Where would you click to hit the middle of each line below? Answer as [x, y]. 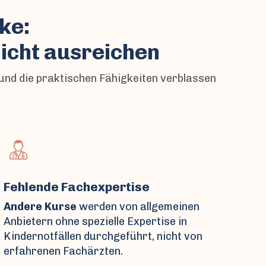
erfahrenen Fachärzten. [63, 251]
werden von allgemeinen [138, 206]
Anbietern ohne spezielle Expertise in [95, 221]
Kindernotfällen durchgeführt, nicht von [103, 236]
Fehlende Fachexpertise [77, 186]
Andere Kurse [40, 206]
